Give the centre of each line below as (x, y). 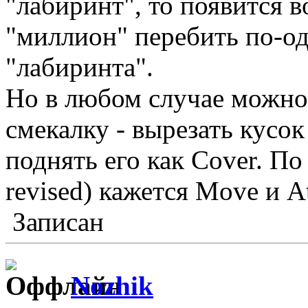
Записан (55, 222)
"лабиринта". (79, 67)
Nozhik (112, 285)
